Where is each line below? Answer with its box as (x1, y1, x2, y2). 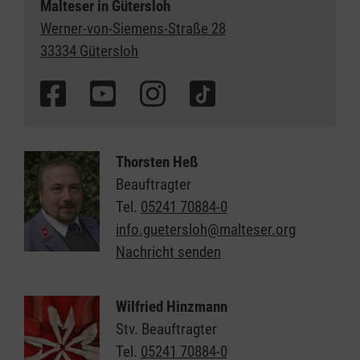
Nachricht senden (115, 242, 221, 261)
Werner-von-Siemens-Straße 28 (40, 19, 226, 38)
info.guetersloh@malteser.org (115, 219, 296, 239)
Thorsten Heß (115, 152, 198, 171)
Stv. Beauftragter (115, 319, 217, 338)
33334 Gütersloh (40, 42, 138, 60)
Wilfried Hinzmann (115, 297, 227, 316)
